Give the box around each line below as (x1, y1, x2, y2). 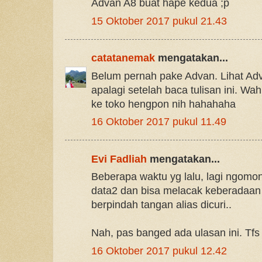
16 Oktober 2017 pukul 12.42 (91, 244, 227, 257)
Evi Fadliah (91, 153, 147, 165)
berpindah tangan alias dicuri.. (91, 199, 232, 211)
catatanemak (91, 52, 155, 64)
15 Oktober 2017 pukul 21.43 (91, 15, 227, 27)
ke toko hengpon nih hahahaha (91, 98, 236, 110)
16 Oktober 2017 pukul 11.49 (91, 116, 226, 128)
